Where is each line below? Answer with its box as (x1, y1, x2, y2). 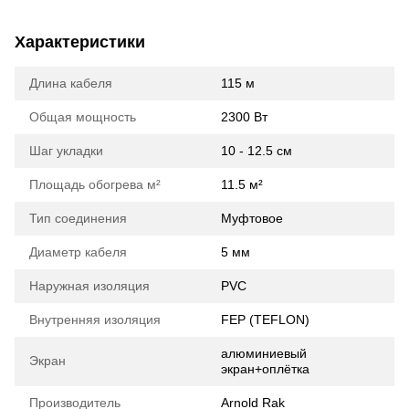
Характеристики (15, 33, 145, 52)
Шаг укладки (29, 143, 103, 159)
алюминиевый (221, 346, 307, 362)
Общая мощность (29, 110, 136, 125)
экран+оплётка (221, 362, 309, 377)
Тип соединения (29, 211, 127, 226)
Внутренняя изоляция (29, 312, 161, 328)
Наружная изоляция (29, 278, 150, 294)
